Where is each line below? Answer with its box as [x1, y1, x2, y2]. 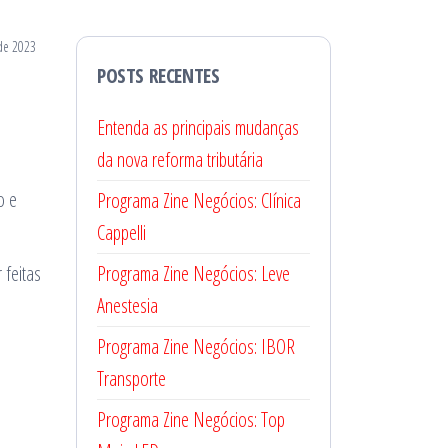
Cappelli [97, 219, 146, 247]
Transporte [97, 365, 166, 393]
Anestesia [97, 292, 158, 320]
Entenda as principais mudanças [97, 114, 299, 142]
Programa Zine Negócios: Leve [97, 260, 290, 288]
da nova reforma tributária [97, 146, 263, 174]
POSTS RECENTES [97, 62, 220, 90]
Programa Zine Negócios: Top [97, 406, 285, 434]
